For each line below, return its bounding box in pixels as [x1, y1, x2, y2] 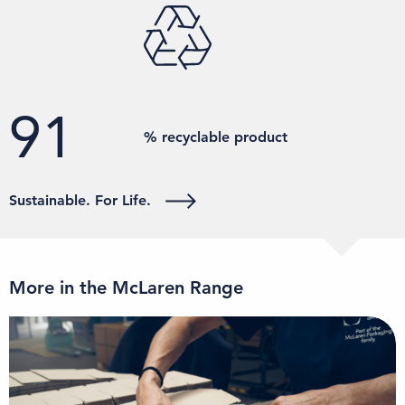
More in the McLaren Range [9, 276, 243, 298]
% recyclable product [144, 127, 288, 146]
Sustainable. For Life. [9, 191, 151, 209]
